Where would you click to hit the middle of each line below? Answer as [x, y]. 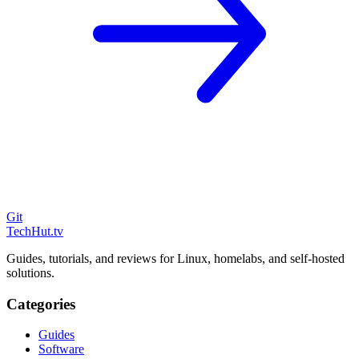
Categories [41, 304]
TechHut [28, 231]
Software [61, 349]
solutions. [30, 272]
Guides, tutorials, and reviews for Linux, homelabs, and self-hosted [175, 258]
